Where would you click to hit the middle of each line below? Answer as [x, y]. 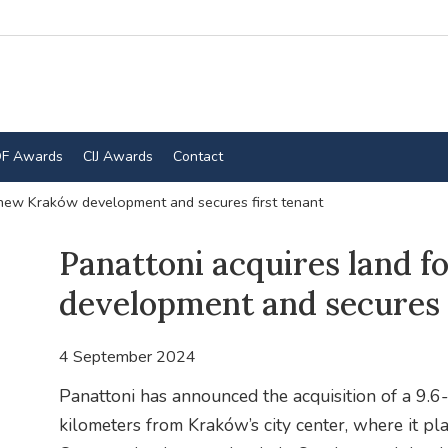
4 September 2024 [127, 357]
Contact [197, 156]
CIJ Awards [117, 156]
